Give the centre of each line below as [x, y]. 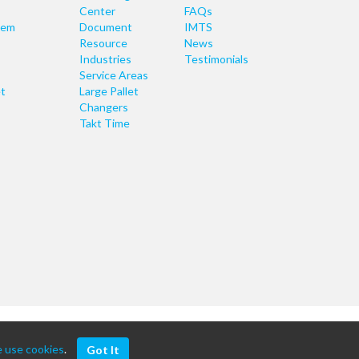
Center [97, 11]
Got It [103, 350]
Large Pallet [109, 91]
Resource [103, 43]
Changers [103, 107]
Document [105, 27]
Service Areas [113, 75]
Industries [105, 59]
